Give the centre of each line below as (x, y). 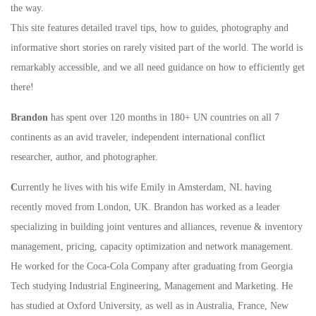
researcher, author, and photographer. (84, 157)
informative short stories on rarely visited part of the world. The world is (157, 48)
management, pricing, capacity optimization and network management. (152, 247)
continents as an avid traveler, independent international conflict (138, 138)
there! (22, 87)
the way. (27, 8)
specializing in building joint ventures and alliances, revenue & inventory (157, 227)
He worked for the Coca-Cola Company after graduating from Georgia (152, 267)
